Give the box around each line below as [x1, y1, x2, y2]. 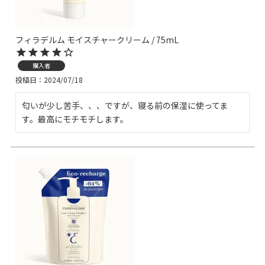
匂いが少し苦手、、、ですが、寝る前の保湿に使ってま [22, 99, 228, 111]
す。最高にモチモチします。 [22, 113, 128, 125]
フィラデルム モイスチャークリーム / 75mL [15, 34, 179, 46]
